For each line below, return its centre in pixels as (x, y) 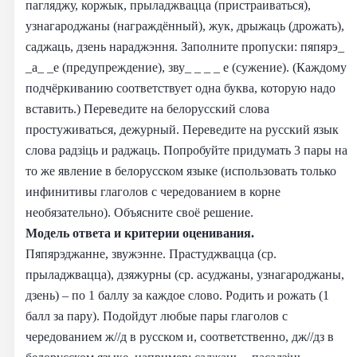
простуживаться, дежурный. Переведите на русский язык (182, 129)
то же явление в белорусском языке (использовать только (181, 171)
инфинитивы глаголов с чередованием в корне (153, 191)
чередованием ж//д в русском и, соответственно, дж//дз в (180, 336)
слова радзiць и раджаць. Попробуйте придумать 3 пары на (186, 150)
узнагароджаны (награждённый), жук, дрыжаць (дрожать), (185, 25)
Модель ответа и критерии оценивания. (140, 233)
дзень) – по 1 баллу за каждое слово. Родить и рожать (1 (177, 295)
